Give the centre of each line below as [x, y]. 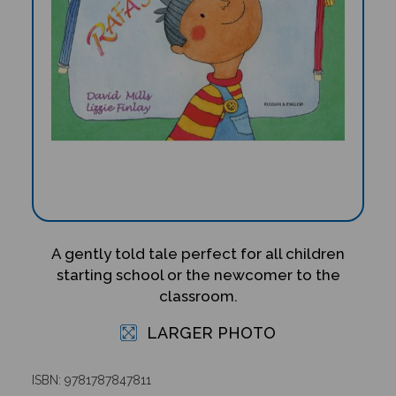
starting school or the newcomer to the [198, 274]
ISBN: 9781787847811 [91, 380]
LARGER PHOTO [209, 332]
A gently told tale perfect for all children [198, 253]
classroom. [198, 296]
